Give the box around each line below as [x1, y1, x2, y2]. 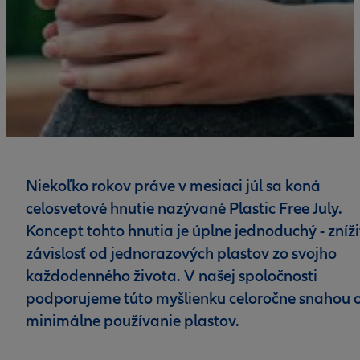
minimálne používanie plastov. [26, 312, 239, 331]
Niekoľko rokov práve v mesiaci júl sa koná [26, 177, 321, 196]
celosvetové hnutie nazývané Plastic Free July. [26, 199, 342, 219]
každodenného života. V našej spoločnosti [26, 267, 317, 286]
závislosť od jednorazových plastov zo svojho [26, 244, 337, 264]
